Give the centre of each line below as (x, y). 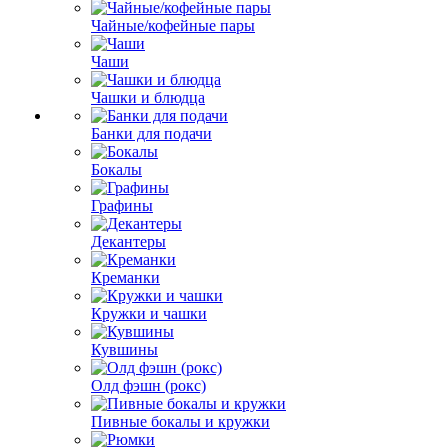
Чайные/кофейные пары (173, 25)
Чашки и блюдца (148, 97)
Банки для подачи (151, 133)
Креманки (125, 277)
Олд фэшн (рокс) (148, 385)
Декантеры (128, 241)
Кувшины (124, 349)
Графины (122, 205)
